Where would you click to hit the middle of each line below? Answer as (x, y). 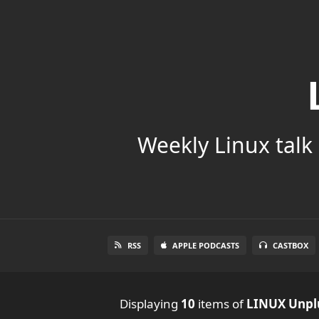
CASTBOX (291, 245)
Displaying (150, 303)
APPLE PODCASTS (206, 245)
